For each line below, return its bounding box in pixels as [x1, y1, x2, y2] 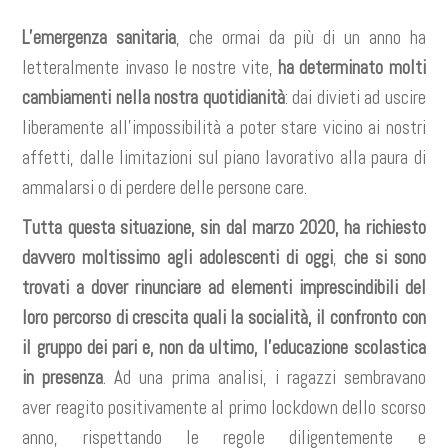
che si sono [343, 245, 426, 270]
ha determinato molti [277, 55, 426, 80]
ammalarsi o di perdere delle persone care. [22, 175, 308, 200]
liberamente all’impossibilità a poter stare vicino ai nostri [22, 115, 426, 140]
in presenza [22, 365, 104, 390]
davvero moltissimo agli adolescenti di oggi [22, 245, 333, 270]
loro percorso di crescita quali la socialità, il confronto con [22, 305, 426, 330]
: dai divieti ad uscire [284, 85, 426, 110]
